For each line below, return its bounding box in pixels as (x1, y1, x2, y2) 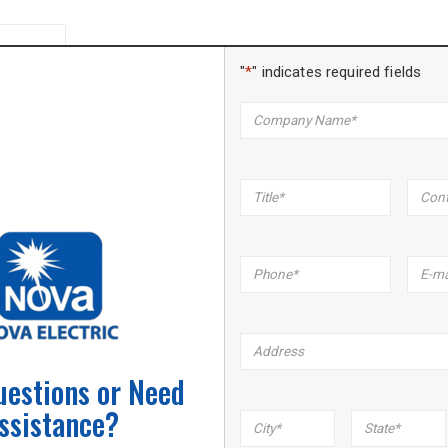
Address (239, 333, 294, 351)
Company (239, 102, 302, 120)
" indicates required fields (252, 63, 422, 81)
